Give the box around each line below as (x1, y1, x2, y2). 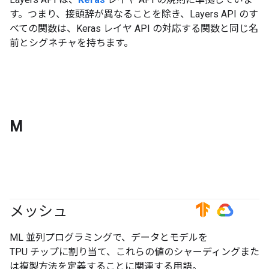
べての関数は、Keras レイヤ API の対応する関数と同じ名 (10, 22, 258, 34)
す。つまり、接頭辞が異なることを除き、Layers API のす (10, 8, 258, 20)
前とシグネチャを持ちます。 (10, 37, 133, 49)
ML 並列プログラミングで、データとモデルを (10, 231, 208, 243)
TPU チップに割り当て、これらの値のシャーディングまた (10, 246, 259, 258)
